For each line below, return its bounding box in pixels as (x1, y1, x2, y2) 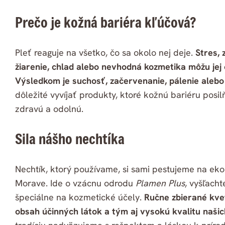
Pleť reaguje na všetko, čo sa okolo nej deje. (15, 47, 195, 59)
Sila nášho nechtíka (15, 130, 125, 149)
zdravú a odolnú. (15, 103, 83, 115)
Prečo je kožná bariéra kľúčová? (15, 13, 199, 32)
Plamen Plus (136, 177, 185, 189)
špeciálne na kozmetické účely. (15, 191, 144, 203)
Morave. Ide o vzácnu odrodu (15, 177, 136, 189)
